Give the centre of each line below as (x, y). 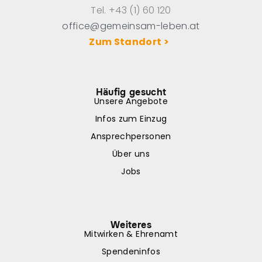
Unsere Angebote (131, 101)
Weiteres (131, 225)
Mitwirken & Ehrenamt (131, 234)
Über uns (131, 154)
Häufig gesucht (131, 92)
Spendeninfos (131, 251)
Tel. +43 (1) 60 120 (131, 10)
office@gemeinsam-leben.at (131, 26)
